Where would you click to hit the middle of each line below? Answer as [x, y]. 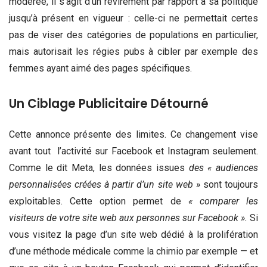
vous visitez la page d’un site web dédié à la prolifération [133, 234]
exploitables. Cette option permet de [99, 201]
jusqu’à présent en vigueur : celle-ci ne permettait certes [133, 18]
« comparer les [223, 201]
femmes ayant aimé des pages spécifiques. [100, 69]
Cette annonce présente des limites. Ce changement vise [133, 134]
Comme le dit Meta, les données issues [99, 167]
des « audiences [223, 167]
